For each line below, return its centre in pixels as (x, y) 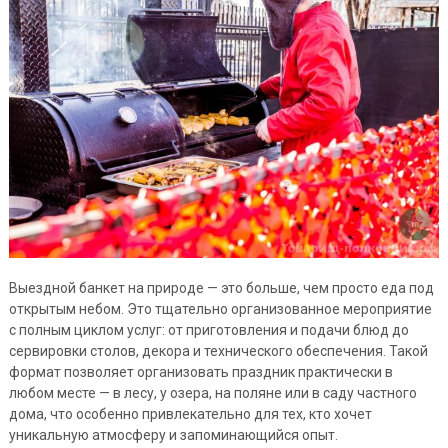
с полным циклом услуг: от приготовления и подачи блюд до (208, 330)
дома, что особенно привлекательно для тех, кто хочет (190, 414)
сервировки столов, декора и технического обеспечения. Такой (218, 351)
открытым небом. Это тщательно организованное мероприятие (220, 309)
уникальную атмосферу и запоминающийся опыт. (173, 435)
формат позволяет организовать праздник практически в (200, 372)
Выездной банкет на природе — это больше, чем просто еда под (221, 288)
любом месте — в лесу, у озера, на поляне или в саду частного (212, 393)
